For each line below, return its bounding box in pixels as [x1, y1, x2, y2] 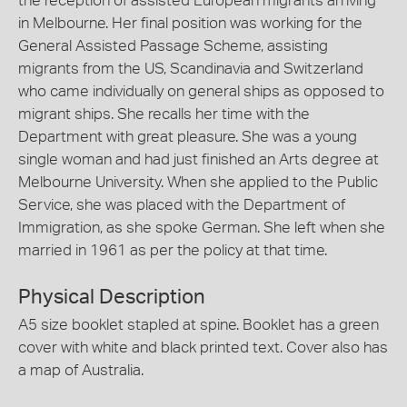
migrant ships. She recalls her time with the [18, 106, 310, 122]
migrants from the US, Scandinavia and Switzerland [18, 61, 363, 76]
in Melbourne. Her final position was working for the [18, 15, 362, 31]
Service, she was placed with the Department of [18, 197, 345, 213]
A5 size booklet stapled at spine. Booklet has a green [18, 316, 379, 333]
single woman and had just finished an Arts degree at [18, 152, 379, 167]
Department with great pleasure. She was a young [18, 129, 357, 144]
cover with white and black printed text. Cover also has [18, 339, 388, 355]
